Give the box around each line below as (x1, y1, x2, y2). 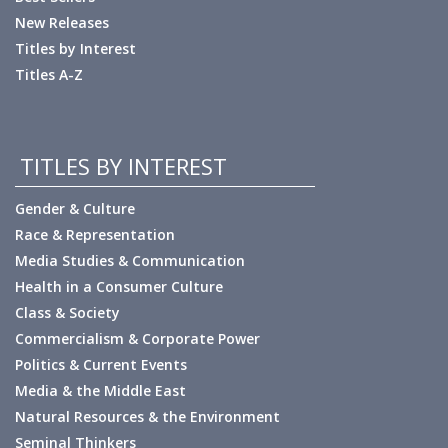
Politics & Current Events (15, 355, 187, 374)
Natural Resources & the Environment (15, 407, 280, 426)
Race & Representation (15, 225, 175, 244)
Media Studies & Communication (15, 251, 245, 270)
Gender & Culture (15, 199, 135, 218)
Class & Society (15, 303, 120, 322)
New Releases (15, 13, 109, 32)
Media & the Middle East (15, 381, 186, 400)
